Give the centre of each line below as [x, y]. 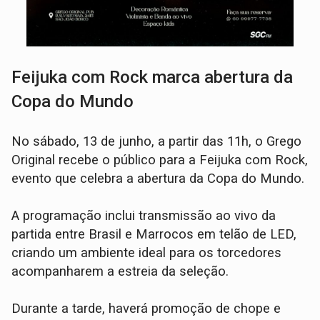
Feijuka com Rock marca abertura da [152, 77]
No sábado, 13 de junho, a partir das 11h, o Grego [157, 141]
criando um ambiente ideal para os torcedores [147, 252]
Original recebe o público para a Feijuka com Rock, [160, 160]
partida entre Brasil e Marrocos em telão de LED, [154, 234]
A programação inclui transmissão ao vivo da [144, 215]
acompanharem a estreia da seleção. [120, 271]
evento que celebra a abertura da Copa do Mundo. [160, 178]
